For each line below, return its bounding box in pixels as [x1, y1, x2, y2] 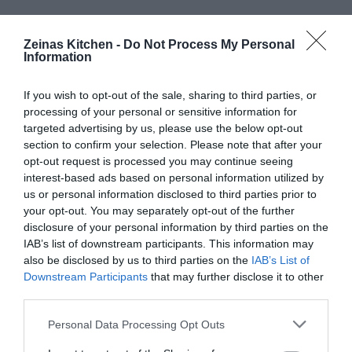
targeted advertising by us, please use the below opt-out [24, 122, 302, 134]
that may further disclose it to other [148, 270, 324, 283]
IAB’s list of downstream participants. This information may [24, 237, 313, 250]
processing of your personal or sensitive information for [24, 105, 297, 118]
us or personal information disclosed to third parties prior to [24, 188, 317, 200]
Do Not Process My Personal [123, 38, 295, 51]
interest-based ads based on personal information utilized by [24, 171, 324, 184]
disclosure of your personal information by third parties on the [24, 221, 328, 233]
